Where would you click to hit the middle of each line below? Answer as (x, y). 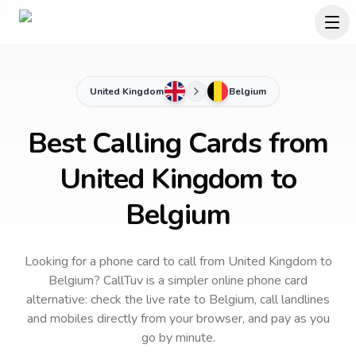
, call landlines (292, 300)
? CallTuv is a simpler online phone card (201, 281)
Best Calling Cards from (178, 143)
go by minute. (178, 338)
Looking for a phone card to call (110, 261)
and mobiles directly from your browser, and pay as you (178, 319)
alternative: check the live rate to (118, 300)
